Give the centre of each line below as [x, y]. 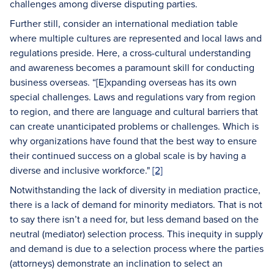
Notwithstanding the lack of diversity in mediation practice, [135, 190]
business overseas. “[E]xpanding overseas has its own [123, 82]
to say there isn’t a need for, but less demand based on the [134, 219]
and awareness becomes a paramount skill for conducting [132, 67]
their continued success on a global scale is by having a [128, 155]
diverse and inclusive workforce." [81, 170]
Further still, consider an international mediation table [124, 23]
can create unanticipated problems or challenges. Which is [134, 126]
